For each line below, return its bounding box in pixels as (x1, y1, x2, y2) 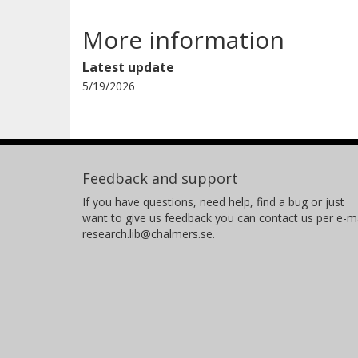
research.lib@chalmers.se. (82, 225, 215, 241)
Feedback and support (82, 168, 238, 188)
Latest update (82, 58, 174, 76)
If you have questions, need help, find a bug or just (82, 193, 344, 209)
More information (82, 22, 284, 56)
